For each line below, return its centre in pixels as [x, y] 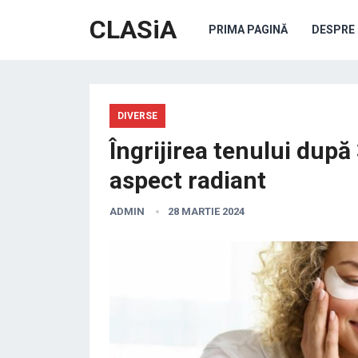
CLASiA [133, 30]
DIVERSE [137, 116]
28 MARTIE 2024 [206, 211]
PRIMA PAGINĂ [248, 30]
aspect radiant [188, 180]
